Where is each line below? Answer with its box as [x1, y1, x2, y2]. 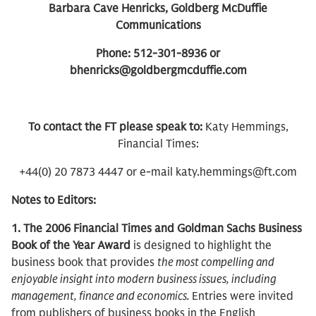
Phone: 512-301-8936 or [96, 47, 220, 61]
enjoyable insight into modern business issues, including [11, 272, 276, 286]
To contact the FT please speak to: [28, 120, 205, 134]
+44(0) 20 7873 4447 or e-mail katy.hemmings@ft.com [19, 165, 297, 179]
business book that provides [11, 255, 157, 269]
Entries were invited [192, 289, 293, 303]
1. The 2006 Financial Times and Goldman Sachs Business [11, 221, 302, 236]
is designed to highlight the [130, 238, 272, 253]
